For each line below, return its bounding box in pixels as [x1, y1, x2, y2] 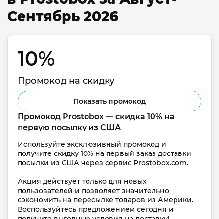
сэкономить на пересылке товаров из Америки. [18, 195, 195, 204]
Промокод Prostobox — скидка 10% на [18, 111, 176, 121]
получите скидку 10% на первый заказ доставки [18, 149, 193, 158]
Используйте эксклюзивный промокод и [18, 139, 168, 149]
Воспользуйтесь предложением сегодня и [18, 204, 175, 214]
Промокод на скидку [18, 75, 114, 86]
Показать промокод [73, 96, 146, 106]
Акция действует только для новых [18, 176, 149, 186]
